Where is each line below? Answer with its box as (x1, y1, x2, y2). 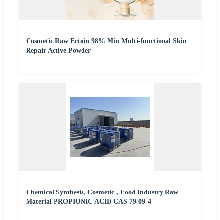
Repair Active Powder (26, 47, 91, 55)
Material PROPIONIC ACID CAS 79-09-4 (26, 198, 151, 206)
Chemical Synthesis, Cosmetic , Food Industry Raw (26, 189, 178, 196)
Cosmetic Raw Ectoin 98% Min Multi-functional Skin (26, 37, 187, 45)
